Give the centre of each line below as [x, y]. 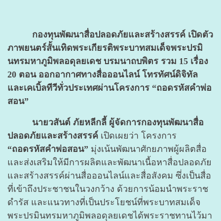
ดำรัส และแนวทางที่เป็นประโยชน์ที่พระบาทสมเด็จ [104, 202]
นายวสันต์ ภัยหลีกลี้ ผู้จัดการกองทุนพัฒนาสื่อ [118, 122]
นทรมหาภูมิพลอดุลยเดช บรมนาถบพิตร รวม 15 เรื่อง [108, 61]
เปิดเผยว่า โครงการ [137, 135]
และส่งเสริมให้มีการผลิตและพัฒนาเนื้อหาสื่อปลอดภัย [110, 162]
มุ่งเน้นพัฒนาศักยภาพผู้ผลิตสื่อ [147, 149]
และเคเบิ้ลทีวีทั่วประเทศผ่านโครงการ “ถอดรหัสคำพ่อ [110, 88]
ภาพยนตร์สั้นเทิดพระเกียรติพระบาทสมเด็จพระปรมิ [105, 48]
